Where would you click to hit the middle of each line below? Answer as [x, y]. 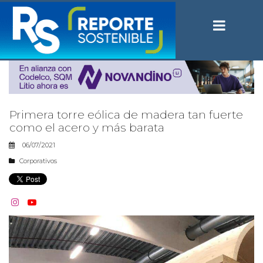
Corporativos [38, 161]
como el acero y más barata [87, 127]
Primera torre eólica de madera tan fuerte [126, 114]
